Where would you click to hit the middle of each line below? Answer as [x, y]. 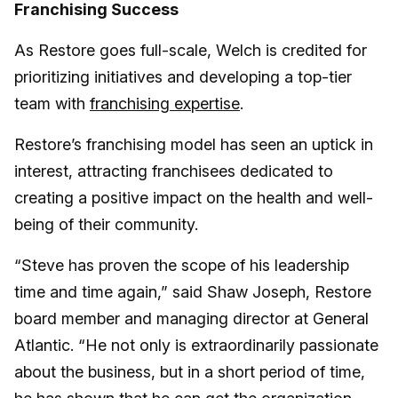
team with [52, 104]
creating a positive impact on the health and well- [194, 198]
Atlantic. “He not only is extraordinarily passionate [196, 346]
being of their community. [106, 225]
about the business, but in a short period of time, [190, 372]
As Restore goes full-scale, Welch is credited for [191, 51]
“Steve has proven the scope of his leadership [182, 266]
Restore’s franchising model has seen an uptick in [194, 145]
